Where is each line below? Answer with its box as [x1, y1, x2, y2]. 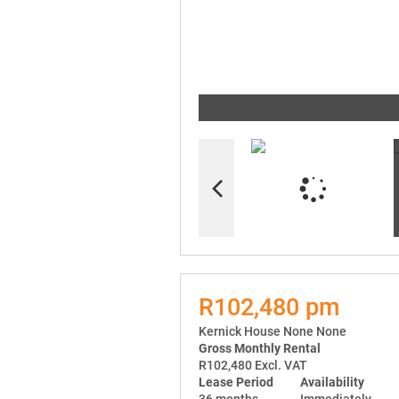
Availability [300, 374, 364, 389]
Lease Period [199, 374, 273, 389]
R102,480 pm [199, 292, 340, 322]
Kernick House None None [199, 323, 346, 338]
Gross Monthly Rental [199, 340, 321, 355]
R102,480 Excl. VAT [199, 357, 307, 372]
